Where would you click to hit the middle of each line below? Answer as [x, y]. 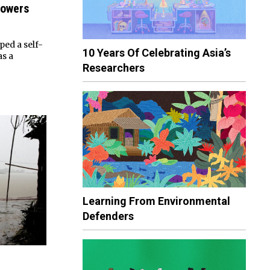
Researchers [114, 67]
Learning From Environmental [156, 201]
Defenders [108, 216]
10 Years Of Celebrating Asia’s [157, 52]
